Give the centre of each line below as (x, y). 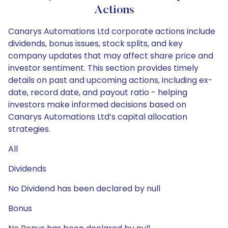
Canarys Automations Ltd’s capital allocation (98, 117)
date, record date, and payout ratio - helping (98, 92)
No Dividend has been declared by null (84, 189)
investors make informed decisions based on (97, 105)
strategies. (29, 129)
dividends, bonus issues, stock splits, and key (95, 44)
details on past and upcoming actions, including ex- (110, 80)
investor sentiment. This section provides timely (103, 68)
